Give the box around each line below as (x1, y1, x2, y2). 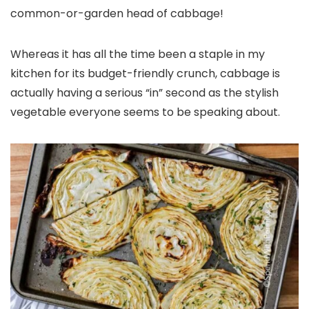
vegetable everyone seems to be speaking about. (10, 104, 280, 120)
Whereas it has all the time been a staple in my (10, 46, 265, 62)
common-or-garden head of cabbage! (10, 6, 223, 21)
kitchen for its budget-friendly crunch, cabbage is (10, 66, 280, 81)
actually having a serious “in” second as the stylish (10, 85, 279, 101)
